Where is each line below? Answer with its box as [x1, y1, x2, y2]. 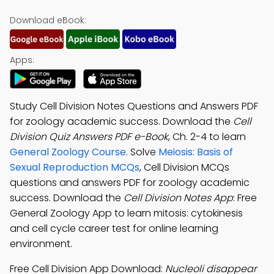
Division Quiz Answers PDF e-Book [10, 130, 168, 144]
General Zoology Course [10, 145, 126, 159]
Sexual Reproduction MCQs [10, 160, 139, 174]
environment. [10, 237, 72, 251]
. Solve [126, 145, 158, 159]
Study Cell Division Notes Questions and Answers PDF [10, 99, 258, 113]
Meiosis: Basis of [158, 145, 233, 159]
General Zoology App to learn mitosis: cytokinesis [10, 206, 243, 220]
